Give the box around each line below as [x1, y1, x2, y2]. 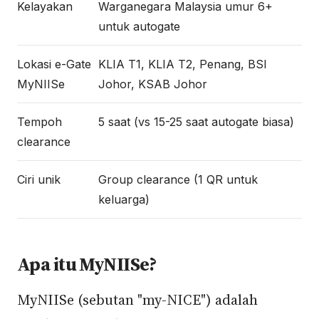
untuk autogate [98, 19, 180, 33]
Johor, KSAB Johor [98, 77, 207, 91]
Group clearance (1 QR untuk [98, 172, 258, 187]
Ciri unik [17, 172, 61, 187]
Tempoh [17, 115, 62, 129]
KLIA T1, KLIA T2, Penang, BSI [98, 57, 267, 71]
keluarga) [98, 192, 150, 206]
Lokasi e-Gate [17, 57, 91, 71]
